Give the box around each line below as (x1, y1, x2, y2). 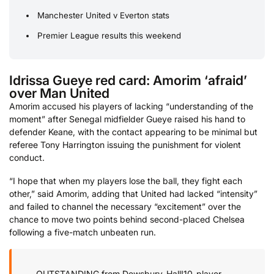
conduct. (9, 152, 45, 163)
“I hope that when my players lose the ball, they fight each (9, 175, 242, 186)
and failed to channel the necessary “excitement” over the (9, 201, 241, 212)
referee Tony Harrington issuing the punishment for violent (9, 139, 241, 150)
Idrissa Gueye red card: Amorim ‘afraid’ (9, 72, 247, 89)
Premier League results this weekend (37, 31, 182, 41)
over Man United (9, 85, 109, 102)
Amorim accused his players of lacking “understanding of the (9, 101, 253, 112)
